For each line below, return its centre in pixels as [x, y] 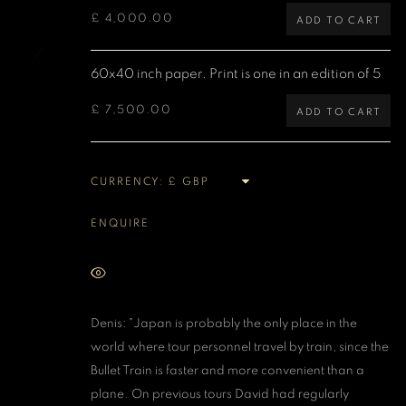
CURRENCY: [128, 181]
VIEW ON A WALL [179, 275]
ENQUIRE [120, 223]
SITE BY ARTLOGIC [331, 68]
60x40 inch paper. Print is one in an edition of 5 [236, 74]
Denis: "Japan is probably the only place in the [224, 324]
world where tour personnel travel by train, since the [240, 347]
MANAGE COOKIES [130, 40]
